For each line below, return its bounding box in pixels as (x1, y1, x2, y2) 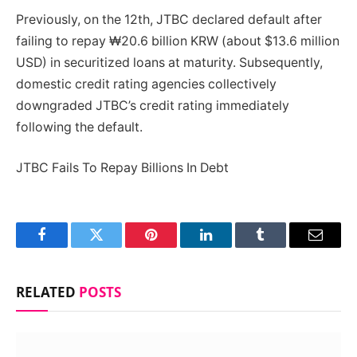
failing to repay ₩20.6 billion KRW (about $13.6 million (16, 33, 339, 49)
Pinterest (150, 239, 201, 254)
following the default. (16, 119, 143, 135)
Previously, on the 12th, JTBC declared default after (16, 11, 322, 27)
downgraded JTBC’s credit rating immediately (16, 97, 289, 113)
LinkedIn (204, 239, 257, 254)
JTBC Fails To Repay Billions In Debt (16, 160, 229, 176)
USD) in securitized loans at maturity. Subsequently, (16, 54, 323, 70)
